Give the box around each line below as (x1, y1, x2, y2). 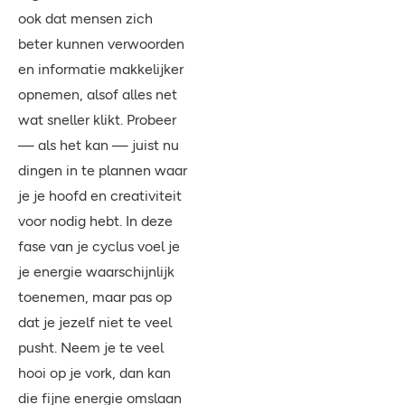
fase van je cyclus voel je (18, 238, 180, 255)
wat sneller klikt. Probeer (18, 111, 176, 128)
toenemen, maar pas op (18, 288, 172, 306)
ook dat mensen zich (18, 10, 153, 27)
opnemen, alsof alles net (18, 86, 177, 103)
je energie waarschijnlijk (18, 263, 174, 280)
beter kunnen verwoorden (18, 35, 184, 52)
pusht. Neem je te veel (18, 339, 164, 356)
